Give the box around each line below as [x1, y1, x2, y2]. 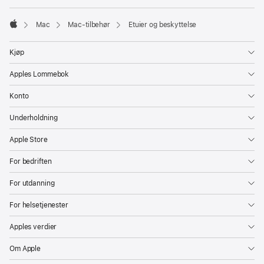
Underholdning [9, 114, 58, 123]
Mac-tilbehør [68, 21, 110, 29]
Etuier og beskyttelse [128, 21, 197, 29]
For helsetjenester [9, 201, 68, 210]
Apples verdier [9, 223, 57, 232]
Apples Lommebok [9, 70, 70, 79]
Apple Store [9, 136, 48, 144]
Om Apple [9, 245, 41, 253]
